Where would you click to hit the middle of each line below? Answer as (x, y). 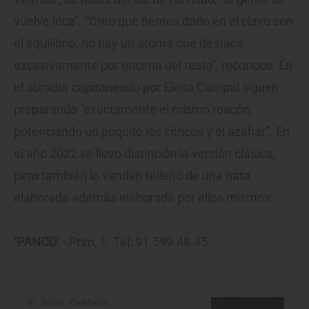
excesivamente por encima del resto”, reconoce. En (153, 66)
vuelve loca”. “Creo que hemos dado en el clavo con (153, 21)
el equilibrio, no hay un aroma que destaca (129, 43)
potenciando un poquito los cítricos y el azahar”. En (152, 132)
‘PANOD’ (37, 242)
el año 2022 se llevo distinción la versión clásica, (144, 154)
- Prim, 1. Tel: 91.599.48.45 (134, 242)
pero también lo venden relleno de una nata (132, 176)
